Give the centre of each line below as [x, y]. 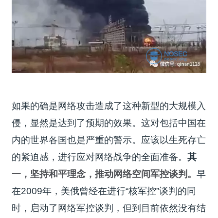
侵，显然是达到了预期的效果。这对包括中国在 [109, 123]
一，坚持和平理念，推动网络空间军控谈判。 [104, 174]
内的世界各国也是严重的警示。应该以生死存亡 [109, 140]
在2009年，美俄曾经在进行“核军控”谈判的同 [104, 191]
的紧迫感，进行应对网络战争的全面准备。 [100, 157]
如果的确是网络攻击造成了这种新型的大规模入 [109, 106]
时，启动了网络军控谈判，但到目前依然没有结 [109, 208]
